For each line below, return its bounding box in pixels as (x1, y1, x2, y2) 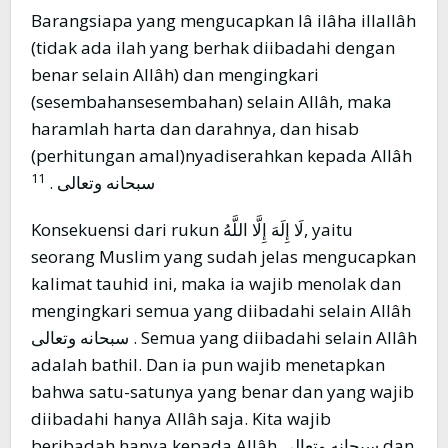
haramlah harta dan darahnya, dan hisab (31, 117, 359, 141)
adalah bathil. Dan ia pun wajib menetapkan (31, 353, 385, 377)
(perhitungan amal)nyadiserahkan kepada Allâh (31, 144, 412, 168)
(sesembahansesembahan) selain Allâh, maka (31, 90, 392, 114)
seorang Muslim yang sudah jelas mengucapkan (31, 245, 416, 269)
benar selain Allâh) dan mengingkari (31, 63, 319, 87)
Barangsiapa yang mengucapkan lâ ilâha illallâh (31, 9, 416, 33)
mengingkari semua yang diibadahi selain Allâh (31, 299, 411, 323)
